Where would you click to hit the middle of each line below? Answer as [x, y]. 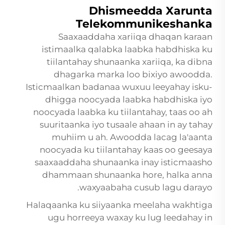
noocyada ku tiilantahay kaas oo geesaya [126, 150]
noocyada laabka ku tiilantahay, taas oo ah [123, 112]
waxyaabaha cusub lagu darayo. [146, 188]
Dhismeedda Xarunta [151, 11]
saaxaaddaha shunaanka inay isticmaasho [124, 162]
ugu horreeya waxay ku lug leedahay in [130, 218]
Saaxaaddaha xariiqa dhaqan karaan [135, 37]
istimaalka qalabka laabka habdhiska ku [127, 49]
